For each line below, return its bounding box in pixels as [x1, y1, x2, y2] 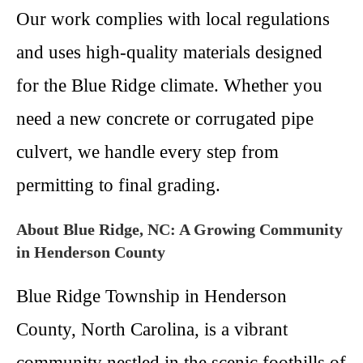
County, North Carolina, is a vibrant [16, 319, 288, 340]
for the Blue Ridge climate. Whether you [16, 75, 322, 96]
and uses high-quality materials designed [16, 42, 322, 62]
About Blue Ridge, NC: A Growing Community [16, 220, 343, 238]
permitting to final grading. [16, 175, 220, 195]
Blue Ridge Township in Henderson [16, 286, 287, 306]
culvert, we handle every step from [16, 142, 279, 162]
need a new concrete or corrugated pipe [16, 109, 314, 129]
